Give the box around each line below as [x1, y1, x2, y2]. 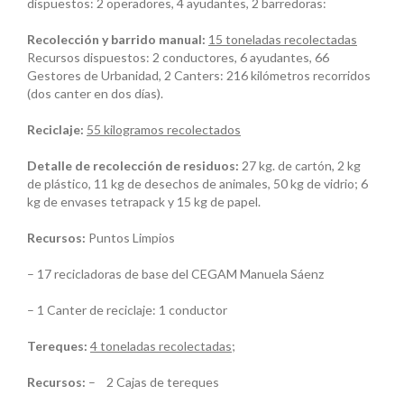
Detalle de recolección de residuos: [27, 158, 242, 174]
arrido [118, 32, 156, 48]
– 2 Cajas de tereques [86, 374, 219, 390]
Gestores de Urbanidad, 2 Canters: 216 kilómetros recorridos [27, 68, 371, 84]
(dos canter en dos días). [27, 86, 163, 102]
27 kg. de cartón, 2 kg [242, 158, 361, 174]
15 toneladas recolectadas [208, 32, 357, 48]
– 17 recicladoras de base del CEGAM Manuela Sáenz [27, 266, 324, 282]
